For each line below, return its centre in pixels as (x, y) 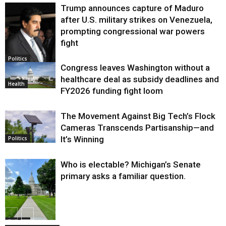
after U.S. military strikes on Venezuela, (136, 19)
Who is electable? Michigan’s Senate (131, 164)
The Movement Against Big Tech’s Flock (138, 116)
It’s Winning (82, 139)
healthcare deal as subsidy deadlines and (140, 79)
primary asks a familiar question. (123, 176)
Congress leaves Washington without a (135, 67)
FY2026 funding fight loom (112, 91)
